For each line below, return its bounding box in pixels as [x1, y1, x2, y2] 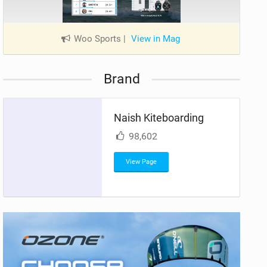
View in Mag [131, 33, 181, 44]
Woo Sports [72, 33, 124, 44]
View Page [126, 157, 157, 166]
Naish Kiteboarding [114, 111, 204, 124]
